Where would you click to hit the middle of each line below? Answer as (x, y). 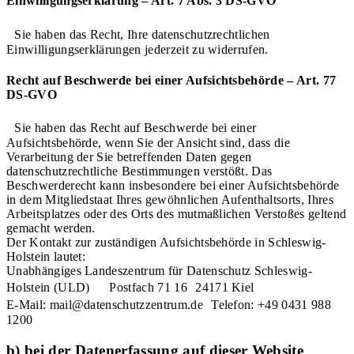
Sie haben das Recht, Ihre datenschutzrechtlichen (138, 34)
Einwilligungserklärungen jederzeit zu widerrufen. (137, 49)
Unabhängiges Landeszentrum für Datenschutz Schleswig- (159, 271)
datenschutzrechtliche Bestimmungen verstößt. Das (139, 171)
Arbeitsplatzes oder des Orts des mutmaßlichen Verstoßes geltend (177, 214)
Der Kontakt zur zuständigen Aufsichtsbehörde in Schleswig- (166, 243)
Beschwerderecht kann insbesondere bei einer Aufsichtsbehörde (173, 186)
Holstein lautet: (46, 257)
